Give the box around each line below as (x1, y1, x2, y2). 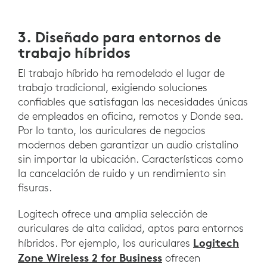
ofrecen (162, 251, 200, 265)
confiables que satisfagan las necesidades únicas (18, 95, 248, 109)
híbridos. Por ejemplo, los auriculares (18, 236, 193, 250)
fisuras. (18, 181, 52, 195)
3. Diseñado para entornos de (18, 28, 221, 46)
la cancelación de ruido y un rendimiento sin (18, 166, 226, 181)
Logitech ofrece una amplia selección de (18, 207, 207, 221)
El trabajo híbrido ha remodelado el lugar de (18, 66, 225, 80)
